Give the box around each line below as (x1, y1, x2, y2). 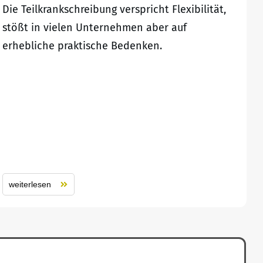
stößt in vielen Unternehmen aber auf (2, 21, 187, 35)
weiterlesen (8, 180, 51, 190)
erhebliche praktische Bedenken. (2, 39, 162, 53)
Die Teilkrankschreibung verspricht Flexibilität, (2, 3, 226, 16)
